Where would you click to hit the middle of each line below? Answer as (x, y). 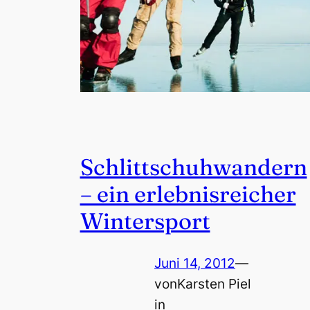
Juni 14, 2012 (195, 264)
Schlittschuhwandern (193, 167)
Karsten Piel (215, 284)
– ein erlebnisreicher (188, 194)
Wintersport (145, 221)
